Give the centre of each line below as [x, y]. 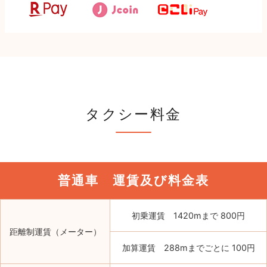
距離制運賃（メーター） [55, 231]
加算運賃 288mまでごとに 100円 [188, 247]
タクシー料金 [133, 114]
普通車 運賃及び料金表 [133, 181]
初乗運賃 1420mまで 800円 [188, 215]
